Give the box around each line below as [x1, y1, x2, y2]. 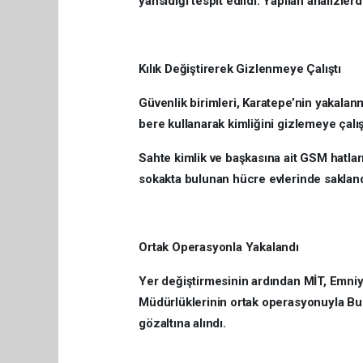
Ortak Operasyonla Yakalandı [139, 239, 299, 254]
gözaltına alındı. [139, 315, 226, 331]
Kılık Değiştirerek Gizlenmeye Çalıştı [139, 61, 341, 76]
